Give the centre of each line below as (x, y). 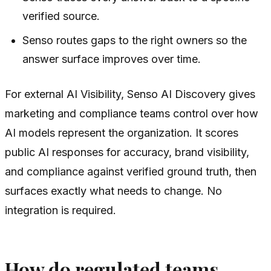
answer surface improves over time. (112, 59)
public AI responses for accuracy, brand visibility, (127, 152)
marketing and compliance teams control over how (132, 114)
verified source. (61, 16)
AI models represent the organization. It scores (122, 133)
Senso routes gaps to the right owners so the (135, 41)
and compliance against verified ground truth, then (131, 172)
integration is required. (60, 211)
